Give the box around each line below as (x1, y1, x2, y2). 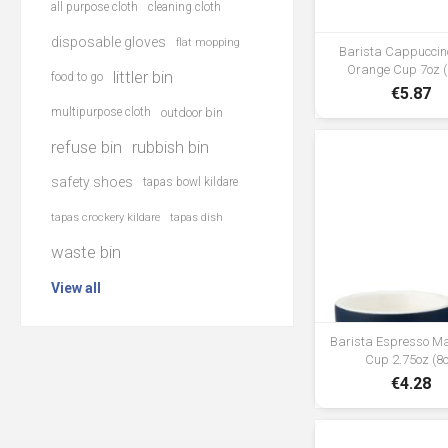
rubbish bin (132, 137, 209, 157)
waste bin (51, 242, 121, 262)
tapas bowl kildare (143, 175, 238, 189)
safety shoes (51, 174, 133, 190)
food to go (51, 70, 103, 84)
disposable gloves (51, 34, 166, 50)
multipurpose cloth (51, 105, 151, 119)
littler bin (113, 67, 173, 87)
